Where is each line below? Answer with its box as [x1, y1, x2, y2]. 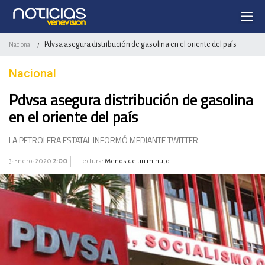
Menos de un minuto [105, 157, 170, 165]
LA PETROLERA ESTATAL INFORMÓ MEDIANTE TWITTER [9, 134, 198, 146]
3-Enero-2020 [9, 157, 53, 165]
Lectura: [78, 157, 105, 165]
